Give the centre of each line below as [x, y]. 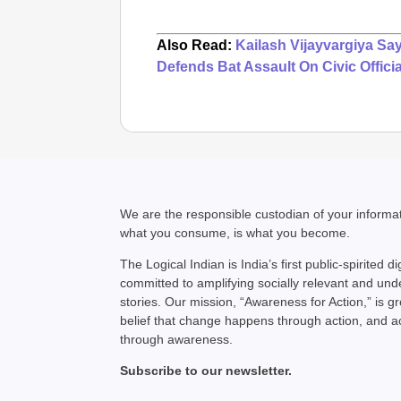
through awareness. [177, 340]
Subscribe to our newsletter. [206, 371]
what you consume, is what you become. [235, 232]
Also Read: [195, 45]
